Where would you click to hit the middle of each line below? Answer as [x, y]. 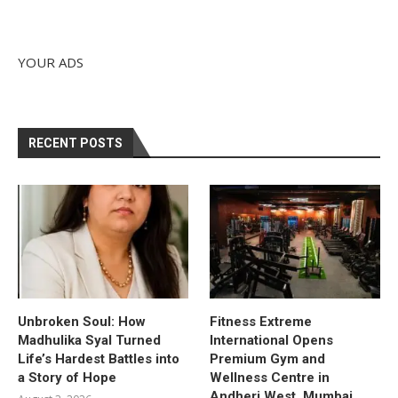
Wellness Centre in [270, 377]
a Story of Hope [67, 377]
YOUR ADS [51, 62]
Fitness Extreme [261, 321]
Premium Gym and [268, 358]
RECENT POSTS [76, 143]
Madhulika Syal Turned [89, 340]
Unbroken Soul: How [82, 321]
